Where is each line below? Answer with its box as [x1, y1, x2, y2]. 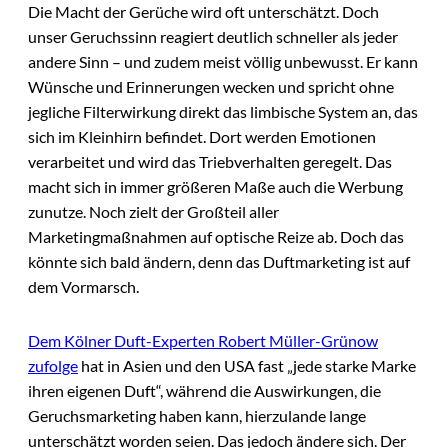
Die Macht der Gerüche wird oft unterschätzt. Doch [28, 2, 379, 22]
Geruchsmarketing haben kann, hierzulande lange [28, 406, 366, 426]
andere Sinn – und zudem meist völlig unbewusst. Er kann [28, 52, 418, 72]
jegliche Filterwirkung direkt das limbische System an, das [28, 102, 418, 122]
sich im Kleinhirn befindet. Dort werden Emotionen [28, 127, 376, 147]
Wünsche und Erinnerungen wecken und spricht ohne [28, 77, 394, 97]
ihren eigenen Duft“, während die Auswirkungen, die [28, 381, 381, 401]
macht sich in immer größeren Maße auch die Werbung [28, 177, 403, 197]
